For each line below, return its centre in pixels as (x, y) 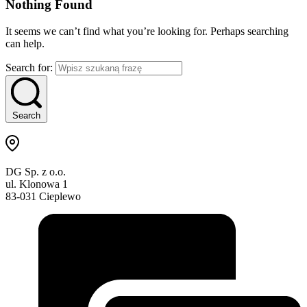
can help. (25, 43)
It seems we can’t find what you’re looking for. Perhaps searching (147, 31)
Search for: (29, 67)
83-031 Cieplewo (43, 196)
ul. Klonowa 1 (37, 184)
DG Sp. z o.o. (36, 171)
